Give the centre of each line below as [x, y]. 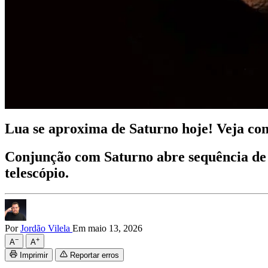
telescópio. [37, 173]
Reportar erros [95, 255]
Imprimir [34, 255]
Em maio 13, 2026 [107, 228]
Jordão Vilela [46, 228]
